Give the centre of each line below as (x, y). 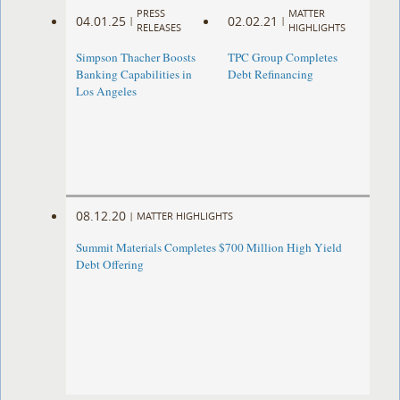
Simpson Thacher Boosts (136, 58)
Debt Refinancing (270, 75)
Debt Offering (110, 265)
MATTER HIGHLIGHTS (185, 215)
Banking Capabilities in (134, 75)
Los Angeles (107, 92)
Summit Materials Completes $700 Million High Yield (209, 248)
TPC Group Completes (282, 58)
